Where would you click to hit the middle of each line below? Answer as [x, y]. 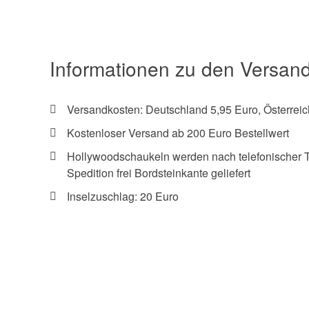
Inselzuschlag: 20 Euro [123, 197]
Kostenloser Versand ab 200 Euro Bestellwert [178, 133]
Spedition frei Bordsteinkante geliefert [159, 173]
